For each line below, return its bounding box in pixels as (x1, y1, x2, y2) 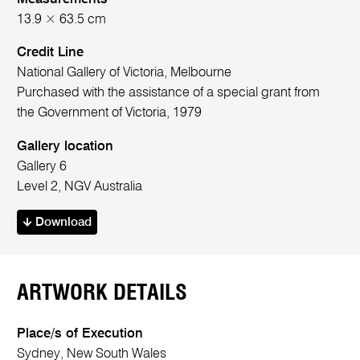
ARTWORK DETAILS (17, 281, 188, 304)
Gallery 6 (17, 159, 67, 174)
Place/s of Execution (17, 326, 144, 341)
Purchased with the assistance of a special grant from (17, 86, 321, 100)
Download (31, 216, 92, 230)
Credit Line (17, 46, 84, 60)
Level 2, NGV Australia (17, 179, 143, 194)
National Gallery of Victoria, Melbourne (17, 66, 232, 80)
